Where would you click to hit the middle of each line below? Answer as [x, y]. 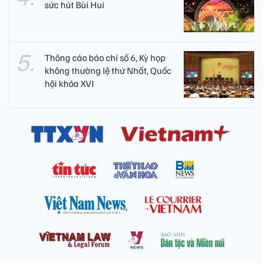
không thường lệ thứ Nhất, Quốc [108, 71]
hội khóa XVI [69, 84]
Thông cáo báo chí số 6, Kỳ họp [105, 58]
